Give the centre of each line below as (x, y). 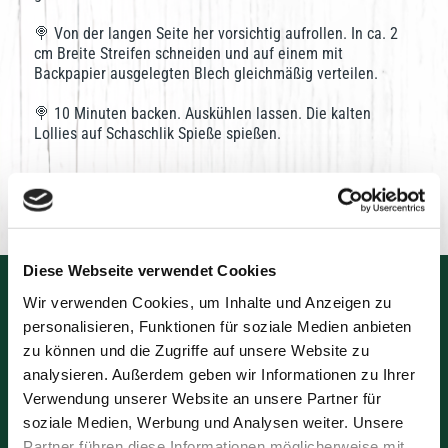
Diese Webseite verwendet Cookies (149, 270)
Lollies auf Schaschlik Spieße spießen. (157, 133)
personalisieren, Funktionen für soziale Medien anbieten (217, 326)
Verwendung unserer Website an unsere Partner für (202, 398)
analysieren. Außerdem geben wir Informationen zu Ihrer (219, 374)
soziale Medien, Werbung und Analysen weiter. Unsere (213, 422)
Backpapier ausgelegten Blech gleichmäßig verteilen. (206, 73)
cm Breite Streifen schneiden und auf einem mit (188, 53)
